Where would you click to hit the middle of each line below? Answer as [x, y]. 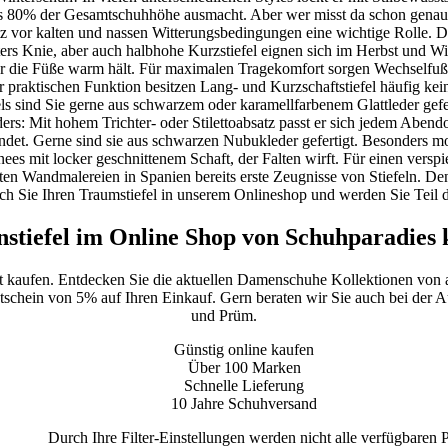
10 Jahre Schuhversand [244, 403]
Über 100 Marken [244, 367]
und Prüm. [224, 315]
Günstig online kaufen [244, 349]
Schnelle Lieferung [244, 385]
